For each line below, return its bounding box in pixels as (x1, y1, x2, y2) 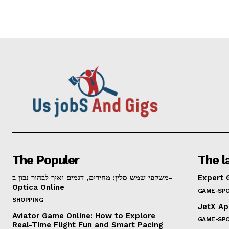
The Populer (12, 152, 79, 167)
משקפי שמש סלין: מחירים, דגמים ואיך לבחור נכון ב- (12, 173, 169, 182)
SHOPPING (12, 196, 43, 203)
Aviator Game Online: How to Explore (12, 211, 155, 220)
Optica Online (12, 182, 64, 192)
